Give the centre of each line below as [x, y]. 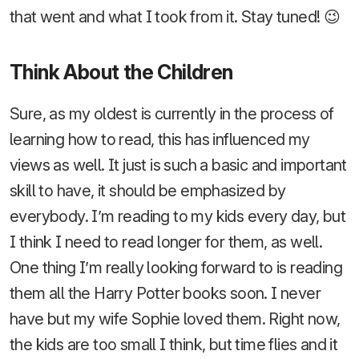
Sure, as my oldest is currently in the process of [172, 114]
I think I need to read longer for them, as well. [166, 242]
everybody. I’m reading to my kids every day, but [178, 217]
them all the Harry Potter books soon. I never [165, 294]
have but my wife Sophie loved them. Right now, [175, 319]
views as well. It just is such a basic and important [178, 165]
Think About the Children [121, 73]
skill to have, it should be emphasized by [148, 191]
